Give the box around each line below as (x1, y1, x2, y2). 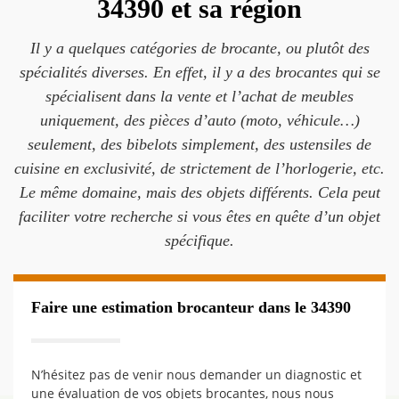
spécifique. (165, 232, 234, 249)
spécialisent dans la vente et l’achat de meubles (45, 87, 354, 105)
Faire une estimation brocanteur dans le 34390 (31, 298, 351, 316)
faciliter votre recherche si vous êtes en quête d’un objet (19, 208, 380, 225)
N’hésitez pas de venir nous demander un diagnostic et (31, 366, 362, 383)
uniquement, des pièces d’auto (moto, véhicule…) (39, 111, 360, 129)
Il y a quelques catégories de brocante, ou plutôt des (29, 39, 370, 57)
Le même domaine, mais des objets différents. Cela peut (19, 183, 380, 201)
